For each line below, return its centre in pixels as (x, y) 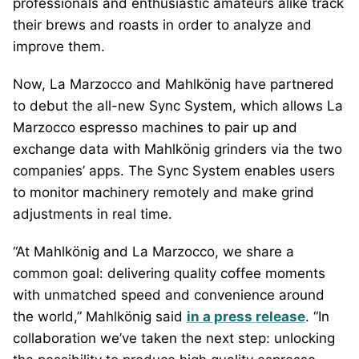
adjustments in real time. (93, 214)
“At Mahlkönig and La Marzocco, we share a (153, 251)
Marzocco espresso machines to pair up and (155, 127)
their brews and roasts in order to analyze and (162, 24)
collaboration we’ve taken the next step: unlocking (174, 338)
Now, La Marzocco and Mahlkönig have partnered (173, 84)
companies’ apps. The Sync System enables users (174, 170)
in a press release (246, 316)
